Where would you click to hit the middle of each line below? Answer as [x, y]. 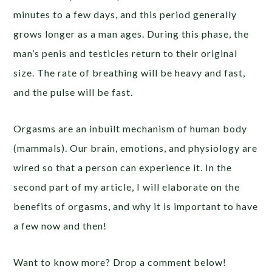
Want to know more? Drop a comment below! [120, 262]
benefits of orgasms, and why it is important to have [136, 206]
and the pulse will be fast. [73, 92]
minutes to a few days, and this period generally [125, 15]
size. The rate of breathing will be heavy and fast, [130, 73]
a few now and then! [60, 226]
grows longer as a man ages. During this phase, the [131, 34]
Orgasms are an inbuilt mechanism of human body [131, 129]
